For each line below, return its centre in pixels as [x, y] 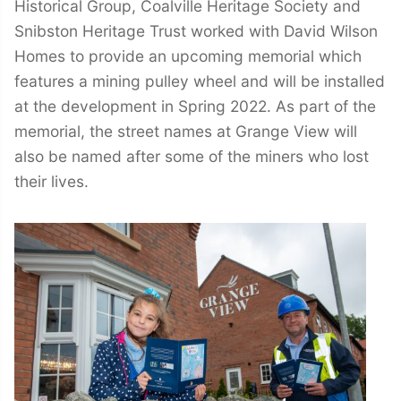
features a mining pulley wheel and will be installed [200, 81]
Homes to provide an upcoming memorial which [188, 55]
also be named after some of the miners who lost [192, 156]
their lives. [51, 181]
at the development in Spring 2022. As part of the [195, 106]
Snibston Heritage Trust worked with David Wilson [196, 30]
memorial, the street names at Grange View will [186, 131]
